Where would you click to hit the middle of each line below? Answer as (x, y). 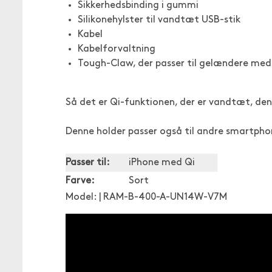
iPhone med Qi (162, 163)
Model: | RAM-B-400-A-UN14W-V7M (146, 197)
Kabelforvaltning (117, 49)
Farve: (80, 181)
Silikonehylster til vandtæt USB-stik (159, 20)
